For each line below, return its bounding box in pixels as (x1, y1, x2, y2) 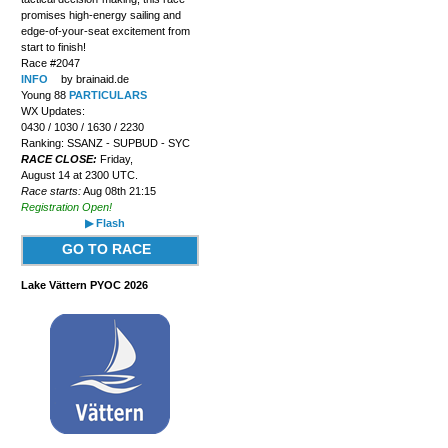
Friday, (99, 152, 133, 165)
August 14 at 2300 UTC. (20, 168, 138, 181)
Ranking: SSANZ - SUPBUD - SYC (20, 136, 190, 149)
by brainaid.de (57, 72, 129, 85)
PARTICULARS (68, 88, 147, 101)
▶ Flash (84, 216, 125, 229)
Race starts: (20, 184, 81, 197)
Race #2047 (20, 56, 80, 69)
